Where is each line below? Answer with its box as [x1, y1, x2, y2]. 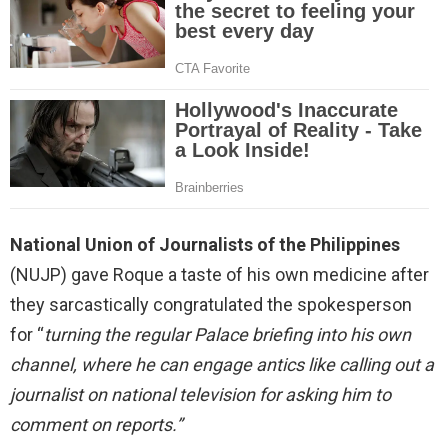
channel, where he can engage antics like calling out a [10, 353, 434, 375]
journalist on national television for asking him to [10, 383, 391, 405]
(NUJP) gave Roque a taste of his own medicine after [10, 263, 429, 285]
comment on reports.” [10, 413, 182, 435]
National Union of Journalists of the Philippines [10, 233, 400, 255]
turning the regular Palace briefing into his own [44, 323, 411, 345]
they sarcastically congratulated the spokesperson [10, 293, 412, 315]
